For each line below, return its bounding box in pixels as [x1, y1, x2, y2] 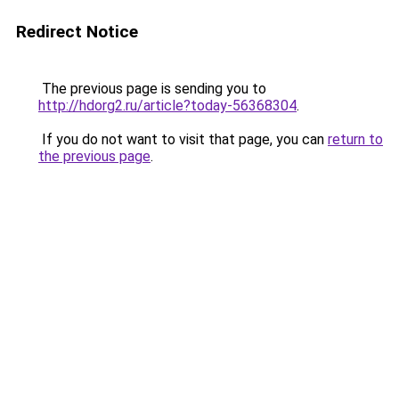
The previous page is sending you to [38, 80, 266, 97]
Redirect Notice [16, 21, 138, 42]
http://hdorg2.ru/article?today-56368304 [38, 97, 297, 114]
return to [328, 131, 383, 148]
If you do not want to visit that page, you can [38, 131, 328, 148]
